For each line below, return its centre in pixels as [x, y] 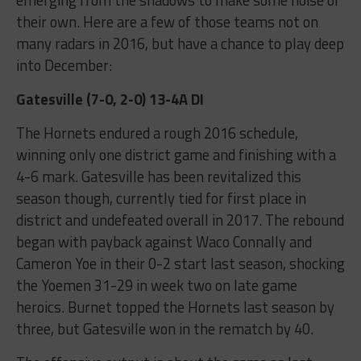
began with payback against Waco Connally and [164, 241]
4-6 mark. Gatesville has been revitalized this [158, 176]
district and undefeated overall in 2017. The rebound [180, 220]
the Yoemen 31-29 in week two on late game [156, 285]
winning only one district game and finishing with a [176, 154]
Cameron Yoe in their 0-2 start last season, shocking [180, 263]
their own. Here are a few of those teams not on [167, 21]
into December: [64, 65]
